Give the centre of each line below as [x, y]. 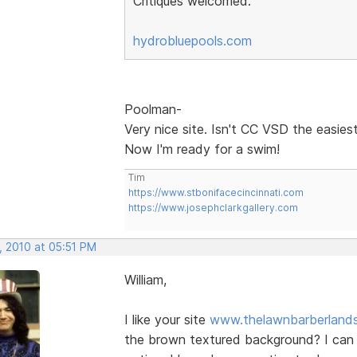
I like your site [167, 319]
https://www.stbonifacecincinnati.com [216, 192]
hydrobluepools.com [192, 40]
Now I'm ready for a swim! [202, 149]
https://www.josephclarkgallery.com [213, 207]
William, [145, 279]
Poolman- [153, 109]
